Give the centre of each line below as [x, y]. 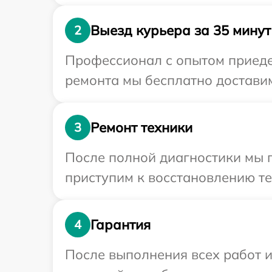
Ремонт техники [141, 127]
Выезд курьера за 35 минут [181, 30]
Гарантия [121, 224]
